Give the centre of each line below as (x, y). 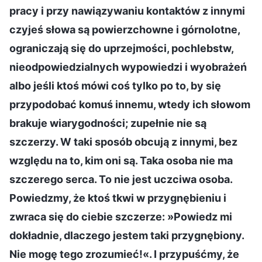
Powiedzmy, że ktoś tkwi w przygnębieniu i (118, 198)
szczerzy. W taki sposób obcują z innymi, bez (123, 142)
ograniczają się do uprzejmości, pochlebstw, (121, 48)
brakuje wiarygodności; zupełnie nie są (108, 123)
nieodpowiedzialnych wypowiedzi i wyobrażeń (128, 67)
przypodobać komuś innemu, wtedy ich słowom (130, 104)
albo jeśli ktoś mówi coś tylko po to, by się (115, 85)
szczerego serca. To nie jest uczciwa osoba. (121, 179)
